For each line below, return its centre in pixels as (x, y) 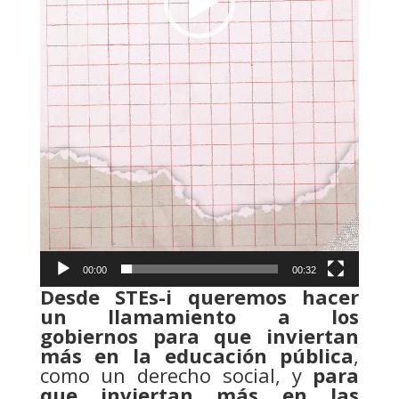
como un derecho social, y (176, 375)
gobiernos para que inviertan (199, 335)
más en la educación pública (197, 355)
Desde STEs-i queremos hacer (199, 296)
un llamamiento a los (199, 316)
